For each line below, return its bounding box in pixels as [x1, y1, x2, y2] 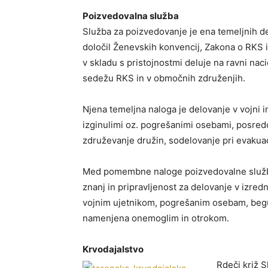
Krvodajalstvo [83, 243, 144, 255]
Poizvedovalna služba [83, 10, 179, 22]
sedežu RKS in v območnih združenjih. [83, 72, 245, 84]
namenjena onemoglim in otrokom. [83, 212, 229, 224]
